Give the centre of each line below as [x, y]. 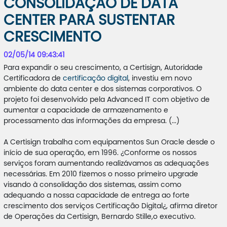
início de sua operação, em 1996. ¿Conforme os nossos [100, 153]
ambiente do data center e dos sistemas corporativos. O [102, 89]
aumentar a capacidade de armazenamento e [86, 110]
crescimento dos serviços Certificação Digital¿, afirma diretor [110, 206]
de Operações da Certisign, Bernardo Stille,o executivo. [99, 217]
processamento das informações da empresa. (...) [91, 121]
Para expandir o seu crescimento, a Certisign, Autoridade [103, 68]
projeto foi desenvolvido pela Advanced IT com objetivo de [106, 100]
